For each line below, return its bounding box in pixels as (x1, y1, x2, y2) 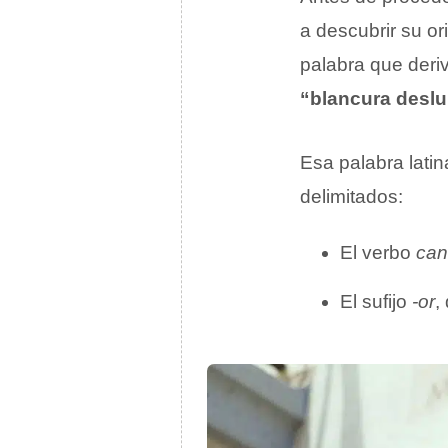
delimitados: (300, 186, 403, 208)
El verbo (340, 242, 416, 264)
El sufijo (340, 291, 412, 313)
